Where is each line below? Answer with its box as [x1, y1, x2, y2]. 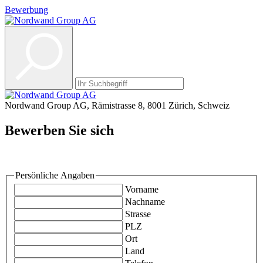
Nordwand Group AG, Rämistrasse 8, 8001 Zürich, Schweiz [5, 100, 230, 110]
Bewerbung [5, 5, 48, 15]
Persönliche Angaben [15, 170, 95, 180]
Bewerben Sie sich [5, 122, 114, 138]
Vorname [125, 184, 159, 195]
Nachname [125, 197, 165, 207]
